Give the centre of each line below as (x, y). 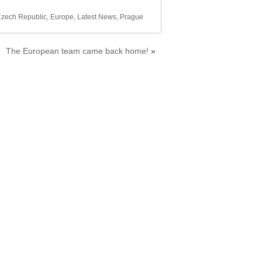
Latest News (97, 17)
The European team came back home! (77, 51)
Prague (132, 17)
